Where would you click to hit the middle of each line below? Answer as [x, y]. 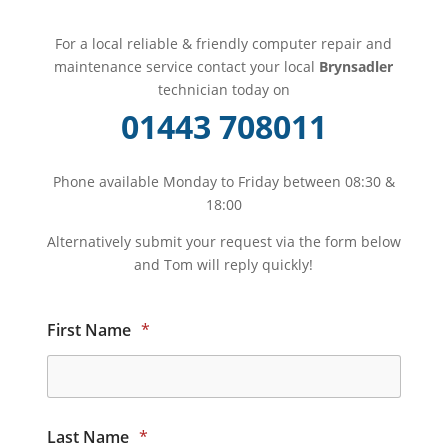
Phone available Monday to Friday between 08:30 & [223, 182]
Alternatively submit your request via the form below [223, 242]
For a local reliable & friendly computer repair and [224, 44]
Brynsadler [356, 67]
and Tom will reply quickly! [224, 265]
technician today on [223, 90]
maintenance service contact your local [187, 67]
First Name [90, 330]
